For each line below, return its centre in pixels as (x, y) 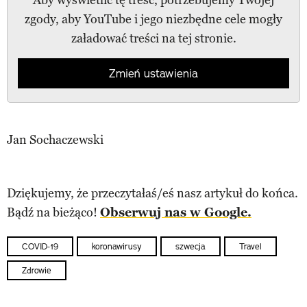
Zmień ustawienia (153, 73)
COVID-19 (40, 246)
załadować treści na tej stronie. (153, 38)
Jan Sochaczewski (55, 139)
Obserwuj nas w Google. (176, 212)
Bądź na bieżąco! (53, 212)
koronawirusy (117, 246)
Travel (250, 246)
